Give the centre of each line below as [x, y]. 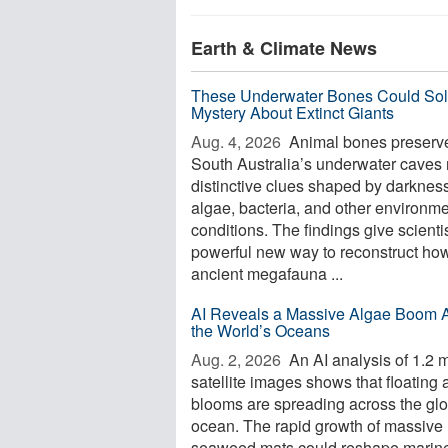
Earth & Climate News [284, 48]
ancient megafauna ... [267, 273]
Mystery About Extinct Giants [292, 112]
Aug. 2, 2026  [238, 359]
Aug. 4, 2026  [238, 141]
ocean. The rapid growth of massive [317, 425]
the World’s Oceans [260, 330]
